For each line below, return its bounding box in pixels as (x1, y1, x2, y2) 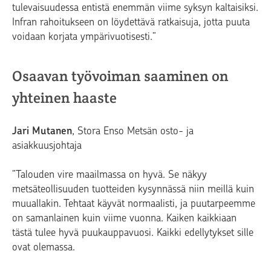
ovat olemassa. (12, 241, 75, 253)
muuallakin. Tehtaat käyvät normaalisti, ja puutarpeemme (12, 197, 255, 210)
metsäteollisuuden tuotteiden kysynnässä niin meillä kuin (12, 183, 254, 195)
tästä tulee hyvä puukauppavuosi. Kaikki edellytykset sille (12, 226, 253, 239)
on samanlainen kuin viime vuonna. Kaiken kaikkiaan (12, 212, 237, 224)
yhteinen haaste (12, 88, 117, 108)
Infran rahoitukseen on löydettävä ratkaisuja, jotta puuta (12, 16, 250, 28)
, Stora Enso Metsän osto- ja (72, 125, 194, 137)
